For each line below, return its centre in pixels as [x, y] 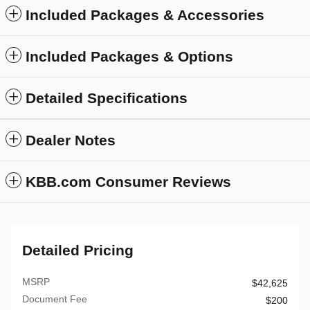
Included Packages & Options [129, 56]
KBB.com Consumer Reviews [128, 181]
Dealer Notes [71, 140]
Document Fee [55, 299]
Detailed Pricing [78, 250]
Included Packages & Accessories [145, 15]
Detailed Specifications [107, 98]
